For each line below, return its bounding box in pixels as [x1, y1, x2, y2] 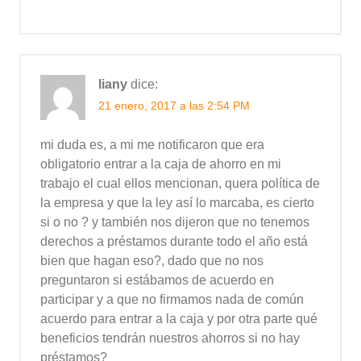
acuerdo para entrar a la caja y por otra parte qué [40, 311, 317, 326]
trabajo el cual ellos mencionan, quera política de [40, 176, 320, 190]
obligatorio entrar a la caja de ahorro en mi [40, 156, 281, 171]
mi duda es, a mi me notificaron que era [40, 137, 264, 151]
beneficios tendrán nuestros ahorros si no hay [40, 330, 300, 345]
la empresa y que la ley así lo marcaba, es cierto [40, 195, 314, 210]
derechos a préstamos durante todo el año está [40, 234, 308, 248]
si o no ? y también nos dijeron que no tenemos [40, 214, 309, 229]
